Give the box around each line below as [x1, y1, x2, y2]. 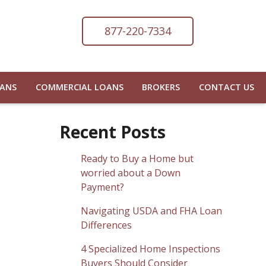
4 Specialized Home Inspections [81, 242, 220, 255]
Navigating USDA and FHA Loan [81, 204, 222, 217]
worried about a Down [81, 166, 180, 179]
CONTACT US [199, 81, 255, 93]
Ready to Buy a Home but [81, 151, 194, 165]
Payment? [81, 180, 124, 194]
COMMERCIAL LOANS [35, 81, 123, 93]
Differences [81, 218, 132, 232]
